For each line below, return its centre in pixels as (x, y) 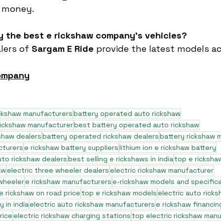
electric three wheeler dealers (58, 170)
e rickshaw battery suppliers (71, 147)
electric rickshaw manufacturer (162, 170)
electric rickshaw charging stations (72, 216)
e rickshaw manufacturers (68, 182)
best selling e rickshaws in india (121, 159)
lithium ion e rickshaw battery (168, 147)
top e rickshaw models (119, 193)
